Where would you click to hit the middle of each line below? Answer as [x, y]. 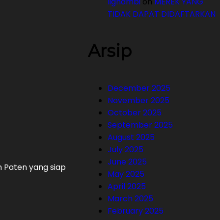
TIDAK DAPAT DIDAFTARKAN [162, 14]
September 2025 [140, 125]
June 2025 [127, 162]
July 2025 [126, 150]
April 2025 [127, 186]
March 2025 [131, 199]
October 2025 [135, 113]
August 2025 [131, 137]
